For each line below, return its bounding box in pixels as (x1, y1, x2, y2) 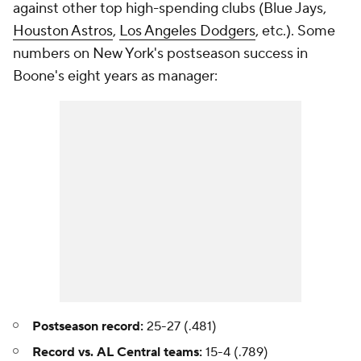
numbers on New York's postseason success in (13, 44, 308, 64)
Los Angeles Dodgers (119, 22, 255, 41)
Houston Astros (13, 22, 113, 41)
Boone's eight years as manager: (13, 67, 218, 86)
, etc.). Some (255, 22, 335, 41)
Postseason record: (32, 318, 143, 335)
